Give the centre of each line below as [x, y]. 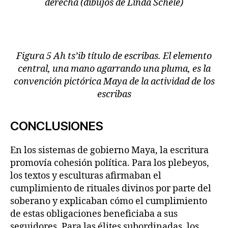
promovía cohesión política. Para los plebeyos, [110, 163]
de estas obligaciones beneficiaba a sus [94, 214]
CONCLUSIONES [57, 126]
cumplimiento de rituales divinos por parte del [111, 188]
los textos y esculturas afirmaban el [86, 176]
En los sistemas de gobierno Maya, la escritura [109, 150]
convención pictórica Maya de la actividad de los [114, 81]
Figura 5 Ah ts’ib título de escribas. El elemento [114, 56]
